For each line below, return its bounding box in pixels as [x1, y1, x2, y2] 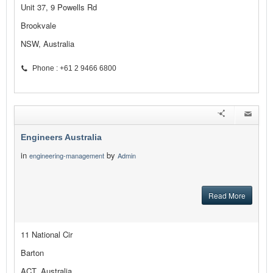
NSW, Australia [21, 38, 74, 50]
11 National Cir [21, 229, 73, 241]
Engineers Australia [21, 132, 102, 143]
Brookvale [21, 19, 56, 32]
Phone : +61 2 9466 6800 [32, 64, 116, 73]
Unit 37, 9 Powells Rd [21, 1, 97, 13]
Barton [21, 247, 44, 259]
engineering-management [29, 151, 104, 161]
